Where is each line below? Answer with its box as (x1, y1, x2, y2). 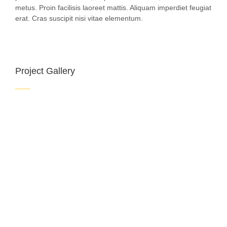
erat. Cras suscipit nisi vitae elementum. (15, 14, 143, 23)
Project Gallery (15, 66, 75, 77)
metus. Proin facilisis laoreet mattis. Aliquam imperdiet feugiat (15, 4, 211, 12)
